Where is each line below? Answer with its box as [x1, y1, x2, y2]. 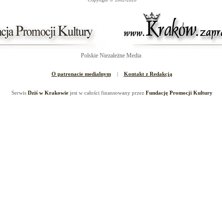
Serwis [9, 90, 28, 96]
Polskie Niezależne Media [81, 52, 141, 59]
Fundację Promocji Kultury [145, 90, 213, 96]
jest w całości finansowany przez [68, 90, 146, 96]
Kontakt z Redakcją [123, 70, 172, 77]
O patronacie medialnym [51, 70, 111, 77]
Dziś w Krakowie [27, 90, 68, 96]
